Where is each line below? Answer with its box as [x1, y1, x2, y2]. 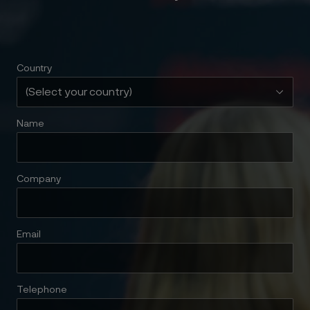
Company [17, 174, 61, 184]
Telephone [17, 285, 67, 295]
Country [17, 64, 52, 73]
